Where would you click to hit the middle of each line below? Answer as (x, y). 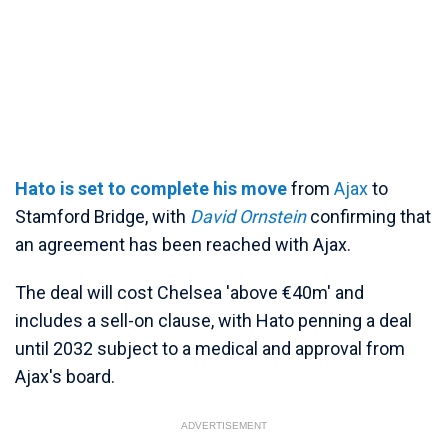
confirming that (368, 216)
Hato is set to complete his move (151, 188)
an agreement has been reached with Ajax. (183, 244)
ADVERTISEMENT (224, 425)
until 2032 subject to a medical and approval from (210, 348)
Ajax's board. (65, 376)
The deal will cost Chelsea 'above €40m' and (189, 292)
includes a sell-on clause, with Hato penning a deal (213, 320)
